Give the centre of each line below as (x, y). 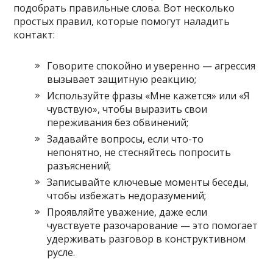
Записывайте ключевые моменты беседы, (148, 182)
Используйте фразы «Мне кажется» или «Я (149, 95)
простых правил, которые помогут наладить (122, 21)
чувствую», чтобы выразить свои (127, 109)
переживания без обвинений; (118, 122)
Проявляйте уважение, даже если (127, 212)
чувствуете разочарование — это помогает (153, 225)
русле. (61, 252)
